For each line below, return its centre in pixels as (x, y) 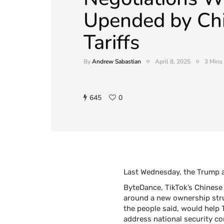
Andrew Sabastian (116, 61)
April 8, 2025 (173, 61)
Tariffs (111, 42)
